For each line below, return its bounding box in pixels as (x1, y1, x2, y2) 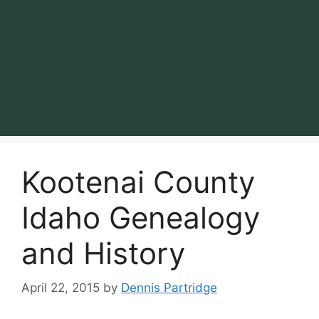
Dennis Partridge (121, 281, 217, 296)
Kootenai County (21, 163, 255, 200)
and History (21, 234, 185, 271)
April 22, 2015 (21, 281, 100, 296)
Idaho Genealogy (21, 199, 260, 236)
